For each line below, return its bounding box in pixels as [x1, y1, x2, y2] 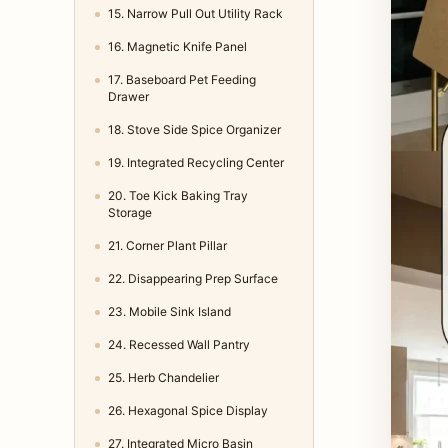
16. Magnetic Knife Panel [108, 39, 247, 55]
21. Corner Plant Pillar [108, 238, 227, 254]
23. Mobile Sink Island [108, 304, 231, 320]
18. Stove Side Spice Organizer [108, 122, 281, 138]
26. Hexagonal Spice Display [108, 403, 268, 419]
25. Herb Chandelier [108, 370, 219, 386]
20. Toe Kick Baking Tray [108, 188, 248, 204]
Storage [108, 205, 152, 221]
